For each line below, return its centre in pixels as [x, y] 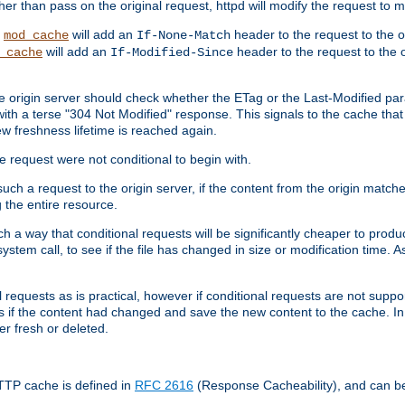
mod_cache [36, 35]
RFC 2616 [164, 385]
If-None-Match [184, 35]
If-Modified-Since [172, 52]
